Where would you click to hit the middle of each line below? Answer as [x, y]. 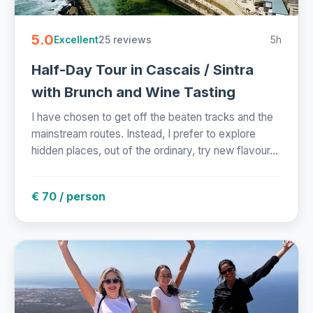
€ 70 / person [68, 197]
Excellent [76, 39]
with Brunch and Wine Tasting [133, 93]
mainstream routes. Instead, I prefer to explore [144, 134]
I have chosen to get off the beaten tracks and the [152, 117]
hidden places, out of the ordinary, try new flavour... [155, 151]
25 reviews [125, 40]
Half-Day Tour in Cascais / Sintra [143, 70]
